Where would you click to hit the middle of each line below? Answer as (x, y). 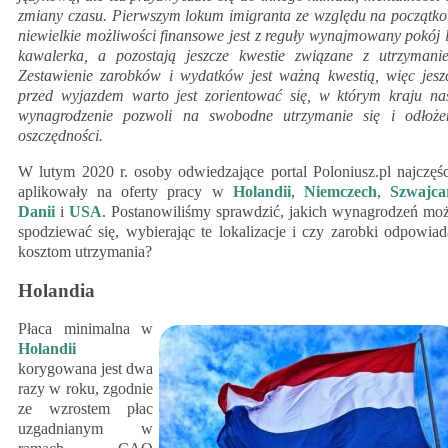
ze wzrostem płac (85, 409)
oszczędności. (60, 135)
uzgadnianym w (85, 429)
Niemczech (340, 191)
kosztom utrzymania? (85, 251)
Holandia (56, 290)
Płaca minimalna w (85, 329)
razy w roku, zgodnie (85, 389)
